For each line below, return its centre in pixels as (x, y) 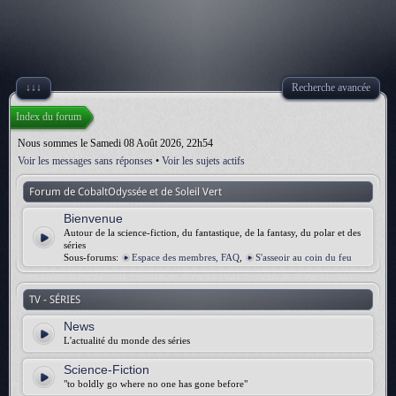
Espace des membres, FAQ (186, 257)
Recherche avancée (331, 88)
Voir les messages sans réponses (85, 161)
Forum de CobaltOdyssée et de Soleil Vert (126, 192)
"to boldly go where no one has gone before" (156, 384)
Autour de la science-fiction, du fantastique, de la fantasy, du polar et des (212, 232)
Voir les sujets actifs (203, 161)
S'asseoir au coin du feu (304, 257)
